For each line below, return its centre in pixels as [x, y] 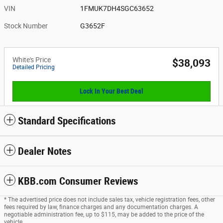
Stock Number [26, 26]
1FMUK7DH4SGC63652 [117, 8]
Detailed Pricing [34, 67]
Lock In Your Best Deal [111, 91]
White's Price [32, 59]
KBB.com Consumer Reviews [78, 181]
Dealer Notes [45, 152]
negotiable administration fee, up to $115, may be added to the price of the [104, 215]
